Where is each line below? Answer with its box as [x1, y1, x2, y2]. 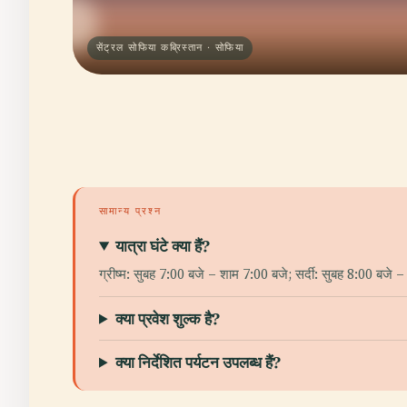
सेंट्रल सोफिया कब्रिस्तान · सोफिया [96, 41, 244, 54]
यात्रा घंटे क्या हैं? [115, 235, 211, 255]
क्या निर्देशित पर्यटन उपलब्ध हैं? [115, 352, 282, 372]
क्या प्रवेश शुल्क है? [115, 308, 221, 328]
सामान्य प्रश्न [99, 203, 162, 217]
